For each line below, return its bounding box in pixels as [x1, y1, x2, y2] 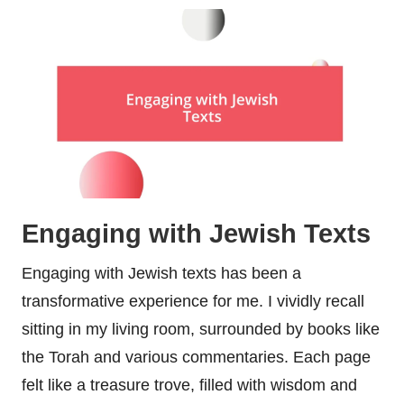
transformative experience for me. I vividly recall [22, 291, 364, 310]
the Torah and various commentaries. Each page [22, 347, 371, 366]
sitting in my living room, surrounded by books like [22, 319, 380, 338]
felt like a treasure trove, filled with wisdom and [22, 375, 357, 394]
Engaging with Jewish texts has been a [22, 263, 301, 282]
